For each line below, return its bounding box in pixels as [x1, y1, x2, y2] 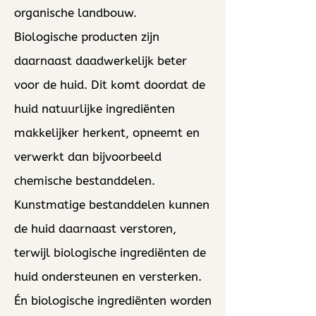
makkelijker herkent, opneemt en [14, 126, 200, 140]
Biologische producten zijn [14, 30, 159, 44]
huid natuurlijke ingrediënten [14, 102, 175, 116]
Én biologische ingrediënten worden [14, 293, 212, 308]
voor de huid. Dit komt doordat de [14, 78, 205, 92]
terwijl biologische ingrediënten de [14, 245, 206, 260]
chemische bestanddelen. [14, 174, 155, 188]
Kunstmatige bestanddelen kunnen [14, 197, 209, 212]
